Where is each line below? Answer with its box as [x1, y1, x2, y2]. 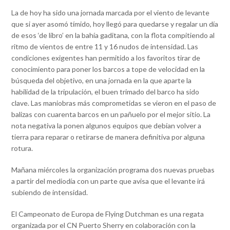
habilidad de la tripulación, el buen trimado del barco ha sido [11, 87, 200, 97]
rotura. [11, 144, 33, 153]
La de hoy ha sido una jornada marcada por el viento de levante [11, 8, 210, 17]
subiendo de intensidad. [11, 188, 88, 197]
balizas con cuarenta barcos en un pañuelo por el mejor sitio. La [11, 110, 211, 119]
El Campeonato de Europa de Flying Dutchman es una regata [11, 209, 204, 219]
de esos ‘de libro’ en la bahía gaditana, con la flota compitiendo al [11, 31, 215, 40]
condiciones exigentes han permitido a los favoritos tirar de [11, 53, 201, 63]
